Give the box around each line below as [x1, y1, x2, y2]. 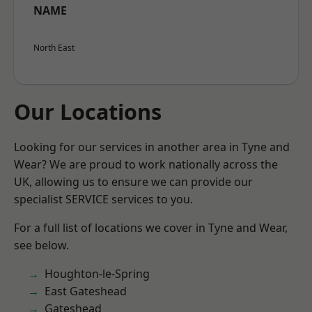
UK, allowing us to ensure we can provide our [14, 174, 253, 189]
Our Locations [14, 97, 162, 126]
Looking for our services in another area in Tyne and [14, 139, 290, 155]
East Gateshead [45, 283, 127, 299]
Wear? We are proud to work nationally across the [14, 157, 278, 172]
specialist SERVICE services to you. [14, 192, 193, 207]
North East [33, 42, 75, 54]
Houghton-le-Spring [45, 266, 150, 281]
